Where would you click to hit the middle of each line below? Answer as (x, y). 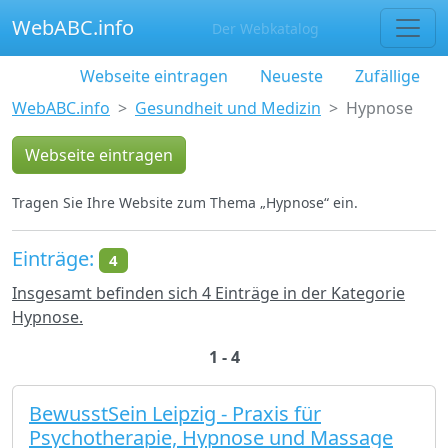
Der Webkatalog (265, 28)
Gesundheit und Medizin (228, 108)
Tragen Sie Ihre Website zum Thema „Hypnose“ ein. (185, 202)
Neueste (291, 76)
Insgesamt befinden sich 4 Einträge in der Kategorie (208, 293)
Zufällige (387, 76)
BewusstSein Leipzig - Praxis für (175, 414)
